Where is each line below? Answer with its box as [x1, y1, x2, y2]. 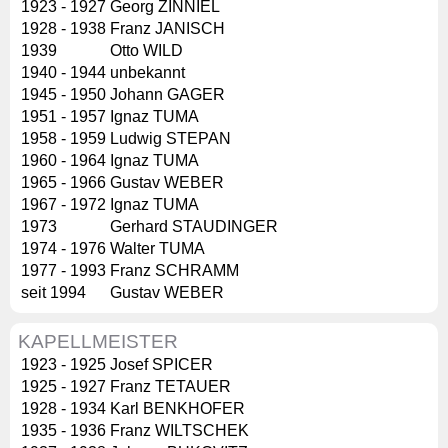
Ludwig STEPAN [110, 130, 231, 148]
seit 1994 [21, 284, 86, 302]
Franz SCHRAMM [110, 262, 239, 280]
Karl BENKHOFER [110, 400, 245, 418]
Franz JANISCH [110, 20, 225, 38]
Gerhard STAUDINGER [110, 218, 278, 236]
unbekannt [110, 64, 185, 82]
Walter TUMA [110, 240, 205, 258]
